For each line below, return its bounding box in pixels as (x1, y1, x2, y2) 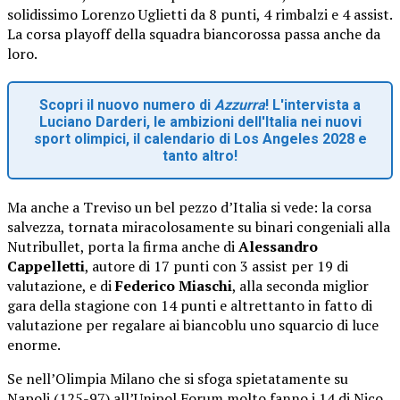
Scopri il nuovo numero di (39, 96, 214, 113)
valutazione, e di (7, 275, 115, 296)
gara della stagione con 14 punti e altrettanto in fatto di (7, 295, 372, 315)
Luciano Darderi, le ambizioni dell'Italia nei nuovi (38, 112, 362, 130)
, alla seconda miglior (232, 275, 369, 296)
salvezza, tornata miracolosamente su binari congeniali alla (7, 216, 390, 237)
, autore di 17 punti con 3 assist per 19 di (85, 255, 348, 276)
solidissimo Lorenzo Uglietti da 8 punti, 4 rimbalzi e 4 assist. (7, 4, 392, 24)
